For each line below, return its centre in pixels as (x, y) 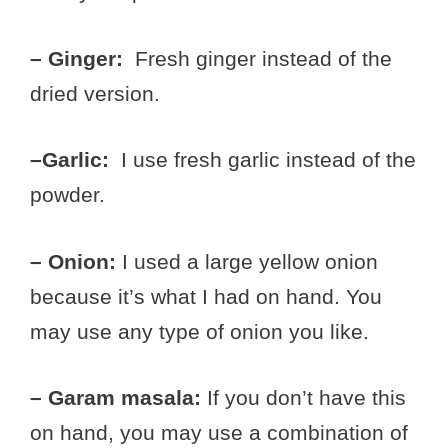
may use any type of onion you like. (199, 331)
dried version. (95, 93)
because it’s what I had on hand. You (206, 296)
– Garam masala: (115, 398)
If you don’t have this (303, 398)
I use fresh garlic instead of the (268, 160)
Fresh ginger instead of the (257, 58)
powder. (67, 195)
